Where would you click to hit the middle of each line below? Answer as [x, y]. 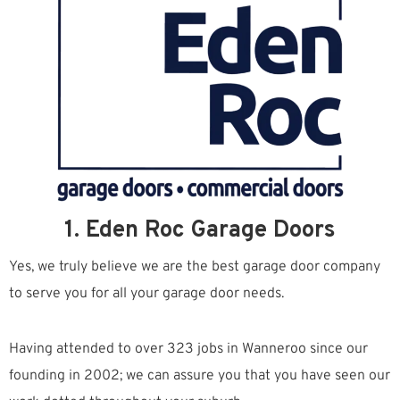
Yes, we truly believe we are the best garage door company [195, 267]
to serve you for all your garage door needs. [146, 294]
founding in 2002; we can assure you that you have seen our [200, 376]
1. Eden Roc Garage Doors [200, 231]
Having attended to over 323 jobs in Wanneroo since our [188, 350]
